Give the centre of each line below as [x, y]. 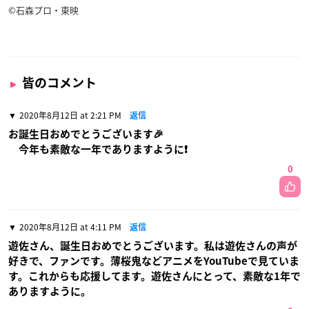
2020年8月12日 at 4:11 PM [70, 227]
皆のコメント [59, 83]
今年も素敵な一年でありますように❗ [98, 150]
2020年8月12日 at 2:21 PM [70, 116]
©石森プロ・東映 [43, 10]
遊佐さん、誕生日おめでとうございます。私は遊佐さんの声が [153, 246]
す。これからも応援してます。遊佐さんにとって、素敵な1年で [154, 277]
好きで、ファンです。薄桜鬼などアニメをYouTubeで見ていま [154, 261]
